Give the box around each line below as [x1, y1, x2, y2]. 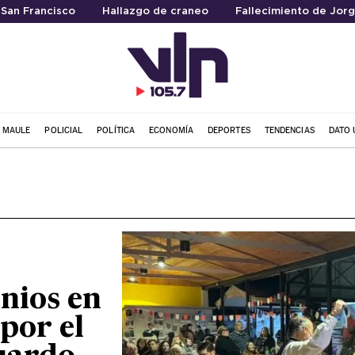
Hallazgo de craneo [101, 7, 208, 16]
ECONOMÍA [149, 124, 193, 136]
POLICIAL [44, 124, 83, 136]
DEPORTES [207, 124, 250, 136]
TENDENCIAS [264, 124, 315, 136]
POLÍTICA [97, 124, 136, 136]
